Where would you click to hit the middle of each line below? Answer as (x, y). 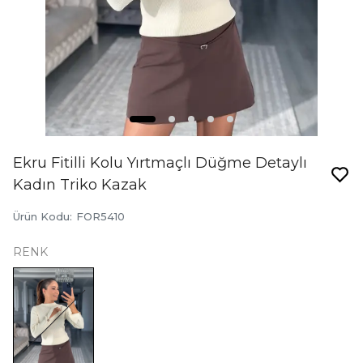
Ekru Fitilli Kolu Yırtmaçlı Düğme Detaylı (160, 163)
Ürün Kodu (41, 216)
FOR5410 (100, 216)
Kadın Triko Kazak (80, 185)
